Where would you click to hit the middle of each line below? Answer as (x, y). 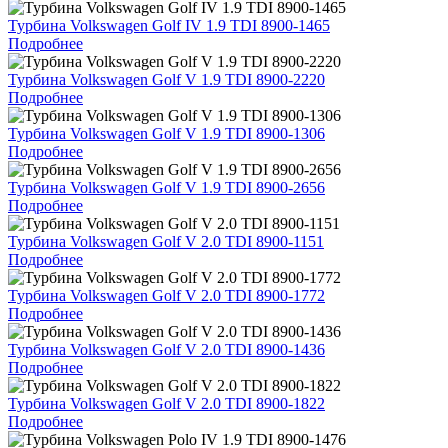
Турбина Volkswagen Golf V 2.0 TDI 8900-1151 (166, 241)
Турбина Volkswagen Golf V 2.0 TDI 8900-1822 (166, 403)
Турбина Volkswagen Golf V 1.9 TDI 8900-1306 (166, 133)
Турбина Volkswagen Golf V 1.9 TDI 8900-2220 (166, 79)
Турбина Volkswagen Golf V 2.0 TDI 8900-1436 (166, 349)
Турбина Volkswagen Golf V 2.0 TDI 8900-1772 (166, 295)
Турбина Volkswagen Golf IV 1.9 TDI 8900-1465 (169, 25)
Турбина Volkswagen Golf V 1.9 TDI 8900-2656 (166, 187)
